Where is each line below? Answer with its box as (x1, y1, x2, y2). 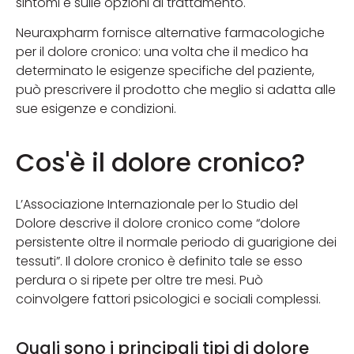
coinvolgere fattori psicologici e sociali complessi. (16, 289, 321, 308)
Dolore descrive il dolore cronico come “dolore (16, 213, 300, 232)
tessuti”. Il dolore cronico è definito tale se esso (16, 251, 303, 270)
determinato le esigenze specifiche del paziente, (16, 62, 314, 81)
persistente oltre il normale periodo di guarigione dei (16, 232, 337, 251)
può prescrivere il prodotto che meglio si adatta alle (16, 81, 336, 100)
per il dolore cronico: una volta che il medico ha (16, 43, 308, 62)
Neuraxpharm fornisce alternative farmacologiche (16, 24, 325, 43)
